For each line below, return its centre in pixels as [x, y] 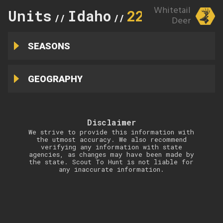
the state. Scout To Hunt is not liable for [111, 162]
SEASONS [49, 46]
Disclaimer [111, 122]
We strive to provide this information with [111, 132]
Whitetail [172, 11]
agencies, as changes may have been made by [111, 154]
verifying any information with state [111, 147]
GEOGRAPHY [55, 79]
